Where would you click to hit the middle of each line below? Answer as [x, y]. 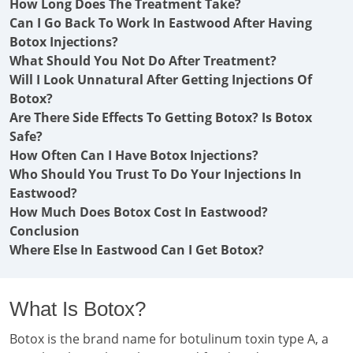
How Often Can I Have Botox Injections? [134, 155]
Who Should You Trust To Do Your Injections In [156, 174]
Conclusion [45, 231]
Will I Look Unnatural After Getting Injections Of [161, 80]
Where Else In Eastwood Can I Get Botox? [137, 250]
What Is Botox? [78, 309]
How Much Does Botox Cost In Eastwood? [139, 212]
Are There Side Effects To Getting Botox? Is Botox [161, 117]
